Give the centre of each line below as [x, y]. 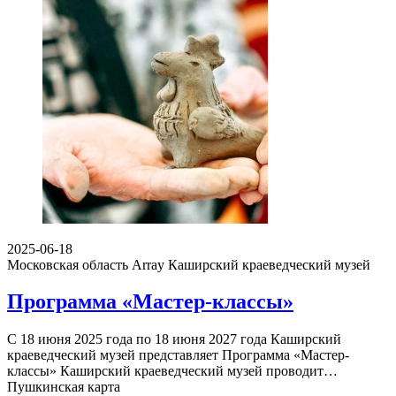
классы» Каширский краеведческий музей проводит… [172, 371]
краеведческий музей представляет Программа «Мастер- [178, 355]
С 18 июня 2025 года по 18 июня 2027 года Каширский [174, 339]
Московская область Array [86, 264]
